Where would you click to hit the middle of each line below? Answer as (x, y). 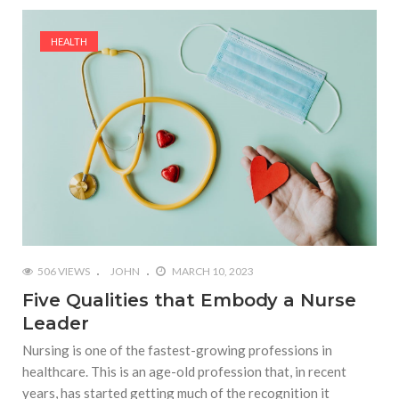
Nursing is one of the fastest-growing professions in (177, 350)
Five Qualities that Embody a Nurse (189, 301)
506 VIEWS (64, 272)
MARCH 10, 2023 (212, 272)
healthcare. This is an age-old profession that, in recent (184, 372)
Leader (56, 324)
